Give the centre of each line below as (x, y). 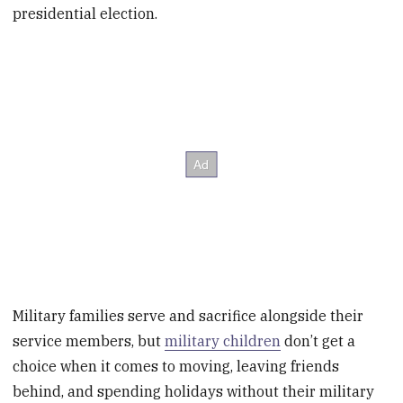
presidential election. (85, 13)
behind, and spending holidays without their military (194, 391)
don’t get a (318, 340)
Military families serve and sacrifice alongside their (188, 315)
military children (223, 340)
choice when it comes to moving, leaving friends (176, 366)
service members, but (89, 340)
